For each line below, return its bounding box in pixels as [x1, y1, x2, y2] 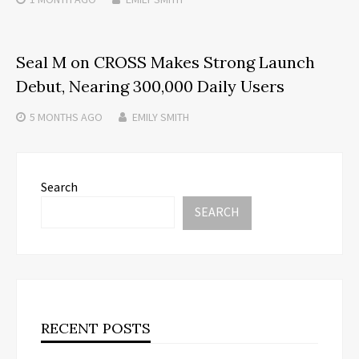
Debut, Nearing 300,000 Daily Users [16, 76, 284, 97]
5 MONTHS [30, 110, 79, 125]
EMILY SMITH [132, 110, 189, 125]
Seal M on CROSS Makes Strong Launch [16, 52, 315, 73]
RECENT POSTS [41, 319, 151, 338]
